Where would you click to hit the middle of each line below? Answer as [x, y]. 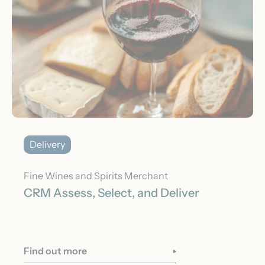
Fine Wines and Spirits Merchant [96, 176]
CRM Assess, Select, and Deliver [112, 193]
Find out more [55, 251]
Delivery [47, 145]
